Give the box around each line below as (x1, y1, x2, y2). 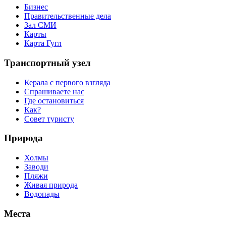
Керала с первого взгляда (24, 78, 110, 87)
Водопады (24, 190, 60, 199)
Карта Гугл (24, 39, 62, 48)
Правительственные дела (24, 12, 111, 21)
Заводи (24, 162, 48, 172)
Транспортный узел (4, 58, 91, 69)
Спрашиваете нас (24, 87, 84, 96)
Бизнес (24, 3, 48, 12)
